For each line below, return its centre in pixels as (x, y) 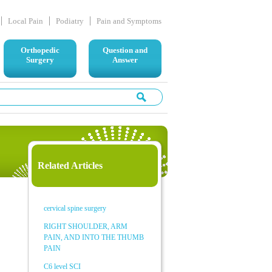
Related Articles (70, 165)
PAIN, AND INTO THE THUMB (94, 237)
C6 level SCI (62, 267)
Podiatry (70, 21)
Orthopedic (40, 50)
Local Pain (25, 21)
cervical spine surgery (75, 208)
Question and (125, 50)
